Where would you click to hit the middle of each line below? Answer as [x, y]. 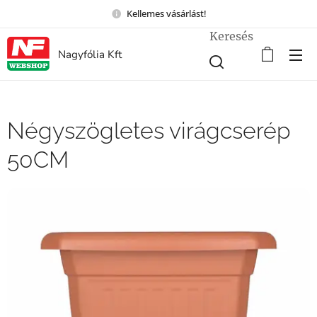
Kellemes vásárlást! [166, 13]
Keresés [231, 36]
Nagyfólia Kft [90, 54]
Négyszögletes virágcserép [149, 131]
